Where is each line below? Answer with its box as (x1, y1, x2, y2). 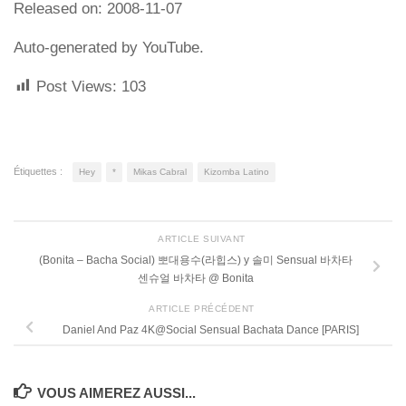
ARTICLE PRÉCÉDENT (149, 303, 257, 314)
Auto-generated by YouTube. (14, 38, 204, 56)
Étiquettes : (14, 165, 63, 177)
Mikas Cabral (133, 166, 187, 177)
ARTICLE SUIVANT (158, 234, 248, 245)
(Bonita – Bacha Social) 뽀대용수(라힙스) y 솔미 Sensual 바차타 (39, 254, 353, 267)
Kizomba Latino (204, 166, 269, 177)
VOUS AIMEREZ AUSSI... (37, 386, 197, 401)
